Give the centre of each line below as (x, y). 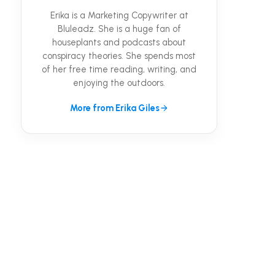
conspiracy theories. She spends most (119, 56)
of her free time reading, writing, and (119, 69)
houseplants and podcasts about (119, 42)
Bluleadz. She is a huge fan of (119, 29)
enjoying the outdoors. (119, 83)
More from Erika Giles (115, 108)
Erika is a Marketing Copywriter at (119, 15)
